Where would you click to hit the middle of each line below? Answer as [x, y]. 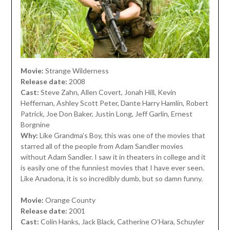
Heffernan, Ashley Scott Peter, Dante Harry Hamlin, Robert [114, 103]
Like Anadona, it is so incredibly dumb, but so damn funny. [111, 178]
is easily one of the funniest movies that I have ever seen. [112, 167]
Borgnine [35, 124]
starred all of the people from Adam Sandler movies [102, 146]
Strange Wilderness [77, 70]
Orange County [69, 200]
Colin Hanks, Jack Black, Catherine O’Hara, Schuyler [122, 221]
